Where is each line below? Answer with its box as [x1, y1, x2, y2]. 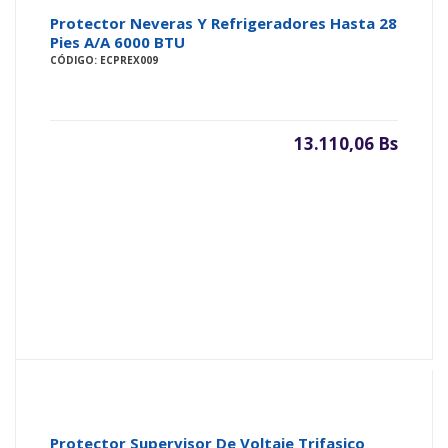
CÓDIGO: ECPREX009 [50, 52, 158, 67]
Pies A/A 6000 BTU [50, 31, 185, 52]
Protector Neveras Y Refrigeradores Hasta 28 [50, 12, 397, 33]
